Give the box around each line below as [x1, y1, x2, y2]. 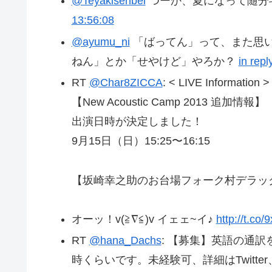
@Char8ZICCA [89, 76, 163, 89]
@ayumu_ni [71, 35, 130, 48]
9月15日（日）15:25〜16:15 [71, 135, 210, 148]
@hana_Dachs [89, 234, 161, 247]
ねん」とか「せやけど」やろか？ [71, 55, 239, 67]
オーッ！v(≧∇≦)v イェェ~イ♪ [71, 212, 216, 225]
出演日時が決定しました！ [71, 115, 203, 128]
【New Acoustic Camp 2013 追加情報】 [71, 96, 265, 109]
